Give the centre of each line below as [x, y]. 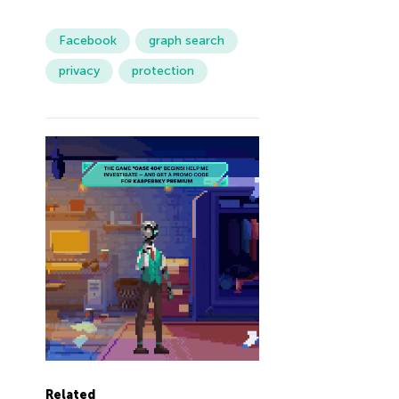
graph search [186, 41]
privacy [79, 71]
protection [163, 71]
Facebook [87, 41]
